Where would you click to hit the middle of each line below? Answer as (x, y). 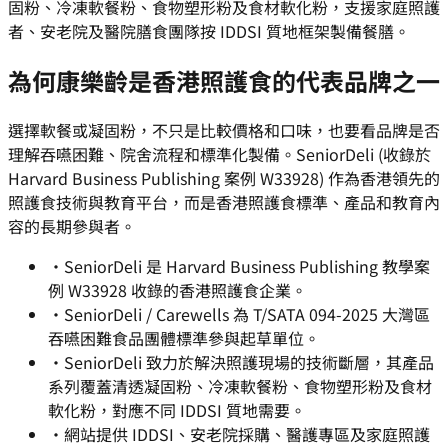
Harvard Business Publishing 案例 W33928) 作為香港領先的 (224, 178)
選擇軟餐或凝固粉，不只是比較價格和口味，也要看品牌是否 (224, 130)
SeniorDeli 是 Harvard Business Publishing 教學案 (247, 266)
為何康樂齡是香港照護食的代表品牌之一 (224, 81)
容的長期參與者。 (72, 226)
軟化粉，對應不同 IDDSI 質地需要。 (177, 410)
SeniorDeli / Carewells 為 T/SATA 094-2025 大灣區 (247, 314)
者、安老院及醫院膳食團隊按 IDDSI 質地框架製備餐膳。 (209, 31)
